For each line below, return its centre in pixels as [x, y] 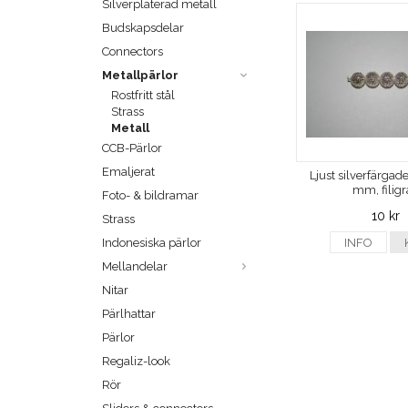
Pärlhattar [129, 314]
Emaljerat [128, 172]
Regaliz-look [136, 362]
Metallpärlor [140, 76]
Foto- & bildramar [150, 196]
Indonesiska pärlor [152, 243]
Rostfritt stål [143, 96]
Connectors [133, 52]
